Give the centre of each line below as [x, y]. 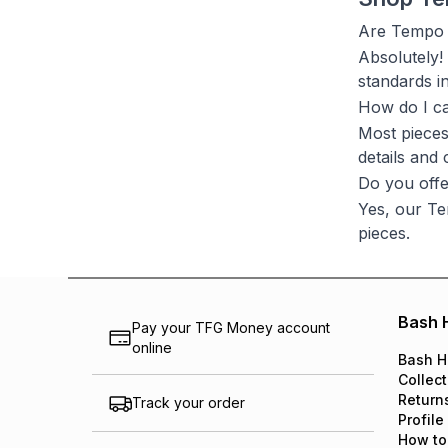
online [152, 347]
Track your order [188, 402]
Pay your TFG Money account [231, 327]
